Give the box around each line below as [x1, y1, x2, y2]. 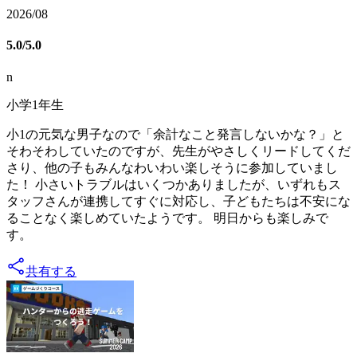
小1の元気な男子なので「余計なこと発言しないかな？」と [6, 127, 344, 141]
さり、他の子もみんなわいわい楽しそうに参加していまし [6, 160, 338, 175]
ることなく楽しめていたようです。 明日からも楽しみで [6, 210, 328, 225]
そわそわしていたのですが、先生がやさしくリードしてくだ [6, 143, 351, 158]
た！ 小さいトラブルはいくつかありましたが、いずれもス [6, 177, 341, 191]
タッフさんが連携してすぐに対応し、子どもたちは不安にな [6, 194, 351, 208]
